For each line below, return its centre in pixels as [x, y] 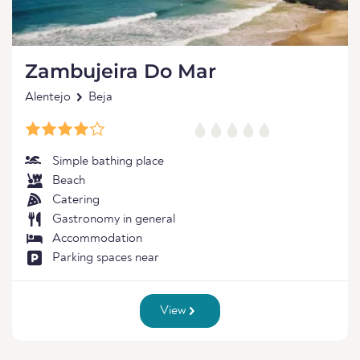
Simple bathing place [108, 162]
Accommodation [97, 239]
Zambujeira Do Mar [121, 71]
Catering [76, 200]
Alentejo [48, 97]
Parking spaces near [106, 258]
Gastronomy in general [114, 219]
